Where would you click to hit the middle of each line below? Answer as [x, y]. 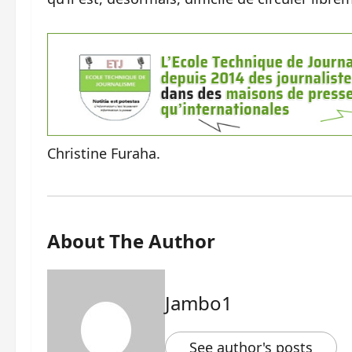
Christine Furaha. [104, 153]
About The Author [131, 240]
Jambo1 [199, 302]
